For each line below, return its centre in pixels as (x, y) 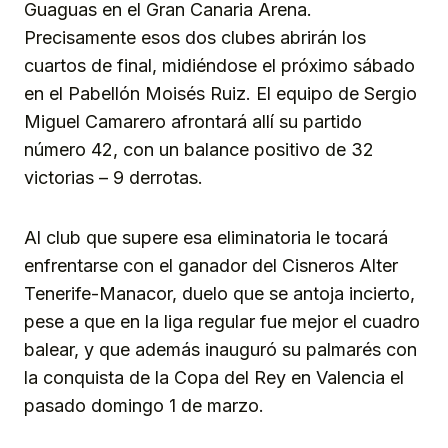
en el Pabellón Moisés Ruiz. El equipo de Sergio (220, 94)
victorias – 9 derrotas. (113, 178)
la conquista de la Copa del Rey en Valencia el (214, 378)
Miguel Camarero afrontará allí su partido (193, 122)
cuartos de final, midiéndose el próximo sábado (219, 66)
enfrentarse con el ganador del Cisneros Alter (211, 266)
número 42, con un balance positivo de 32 (199, 150)
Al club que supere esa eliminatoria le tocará (206, 238)
